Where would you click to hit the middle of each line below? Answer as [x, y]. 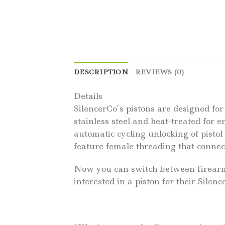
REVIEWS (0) [159, 72]
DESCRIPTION [101, 72]
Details [88, 96]
